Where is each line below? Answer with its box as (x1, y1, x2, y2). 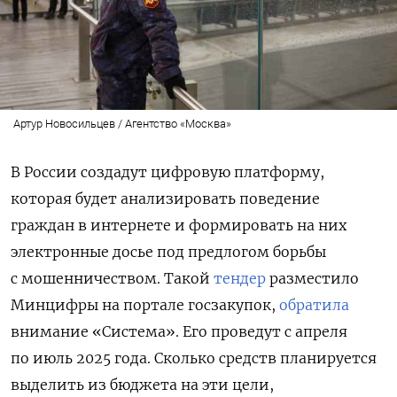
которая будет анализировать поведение (11, 189, 320, 207)
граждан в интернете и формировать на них (11, 215, 346, 234)
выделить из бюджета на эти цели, (11, 375, 274, 393)
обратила (279, 295, 349, 314)
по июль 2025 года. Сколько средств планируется (11, 348, 377, 367)
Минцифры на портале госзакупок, (11, 295, 279, 314)
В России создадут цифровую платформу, (11, 162, 324, 181)
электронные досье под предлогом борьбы (11, 242, 326, 261)
